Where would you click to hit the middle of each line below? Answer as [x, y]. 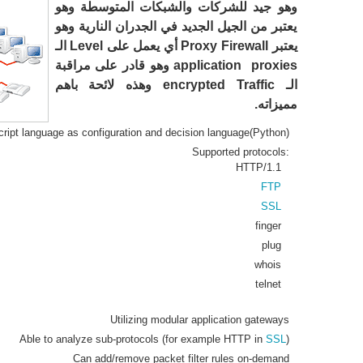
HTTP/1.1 [258, 167]
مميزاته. [275, 104]
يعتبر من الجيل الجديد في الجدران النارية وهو [176, 26]
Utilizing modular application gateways [199, 320]
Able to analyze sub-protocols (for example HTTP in [142, 339]
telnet [268, 284]
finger [268, 226]
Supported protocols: [240, 152]
